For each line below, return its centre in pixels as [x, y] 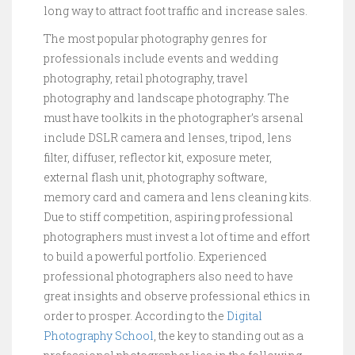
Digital [244, 316]
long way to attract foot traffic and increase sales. [176, 11]
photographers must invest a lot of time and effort [177, 237]
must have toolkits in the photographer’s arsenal [174, 118]
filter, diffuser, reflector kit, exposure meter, [158, 157]
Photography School [99, 336]
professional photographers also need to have [168, 276]
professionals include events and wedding [161, 58]
